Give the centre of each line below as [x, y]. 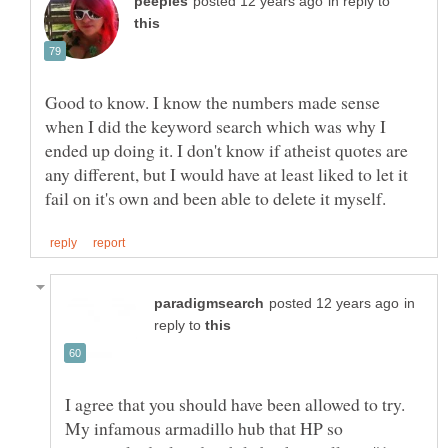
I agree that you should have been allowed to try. [235, 404]
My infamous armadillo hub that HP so [204, 428]
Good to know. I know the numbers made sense [212, 102]
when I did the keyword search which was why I [215, 126]
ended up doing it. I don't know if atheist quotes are [226, 150]
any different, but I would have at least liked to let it [226, 174]
